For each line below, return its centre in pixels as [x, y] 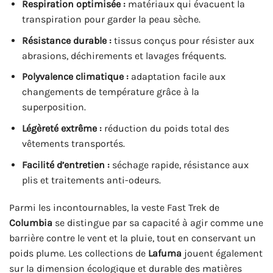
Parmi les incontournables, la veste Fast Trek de [114, 208]
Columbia [31, 223]
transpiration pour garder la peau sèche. [111, 19]
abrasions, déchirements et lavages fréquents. [124, 55]
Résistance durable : [66, 40]
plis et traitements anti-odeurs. [91, 180]
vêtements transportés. [73, 144]
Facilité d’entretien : [66, 165]
